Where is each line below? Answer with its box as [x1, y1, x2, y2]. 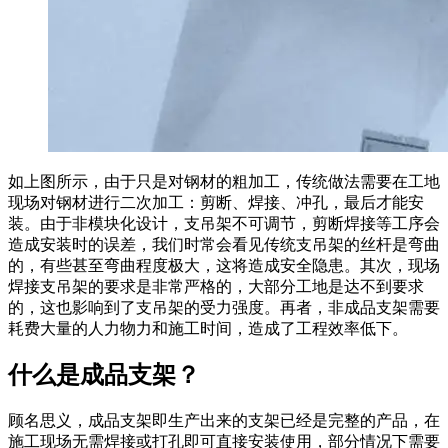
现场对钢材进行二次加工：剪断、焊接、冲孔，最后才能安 [8, 193, 424, 211]
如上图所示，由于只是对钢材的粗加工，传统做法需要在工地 [8, 172, 440, 190]
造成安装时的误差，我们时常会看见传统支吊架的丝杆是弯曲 [8, 235, 440, 253]
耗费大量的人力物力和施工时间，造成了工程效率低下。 [8, 319, 408, 337]
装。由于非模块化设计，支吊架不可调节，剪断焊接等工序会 [8, 214, 440, 232]
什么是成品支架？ [8, 362, 200, 389]
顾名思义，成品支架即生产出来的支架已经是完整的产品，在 [8, 412, 440, 430]
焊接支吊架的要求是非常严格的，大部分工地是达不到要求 [8, 277, 424, 295]
